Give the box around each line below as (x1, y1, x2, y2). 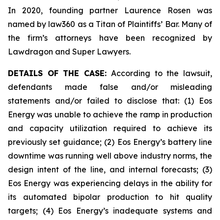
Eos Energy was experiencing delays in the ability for (8, 178, 212, 188)
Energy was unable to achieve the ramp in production (8, 110, 212, 119)
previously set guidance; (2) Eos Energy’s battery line (8, 137, 212, 147)
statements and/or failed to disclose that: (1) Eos (8, 96, 212, 106)
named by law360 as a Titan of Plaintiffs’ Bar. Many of (8, 19, 212, 29)
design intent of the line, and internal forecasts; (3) (8, 165, 212, 174)
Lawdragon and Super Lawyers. (8, 47, 131, 56)
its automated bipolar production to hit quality (8, 192, 212, 202)
